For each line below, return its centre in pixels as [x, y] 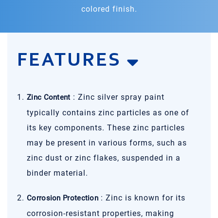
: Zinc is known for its [142, 198]
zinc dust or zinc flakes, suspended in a [104, 158]
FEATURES [72, 61]
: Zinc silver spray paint [117, 97]
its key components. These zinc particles [106, 128]
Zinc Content [49, 97]
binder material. [57, 173]
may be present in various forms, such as [107, 143]
